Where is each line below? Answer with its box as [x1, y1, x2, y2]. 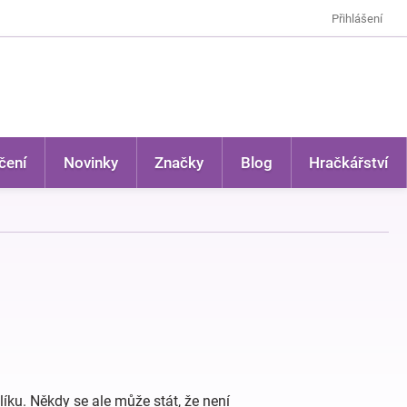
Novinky [63, 154, 118, 172]
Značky [154, 154, 204, 172]
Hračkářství [309, 154, 389, 172]
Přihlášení [332, 11, 382, 25]
